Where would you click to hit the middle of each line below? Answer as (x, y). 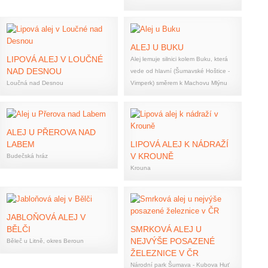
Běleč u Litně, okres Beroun (45, 241)
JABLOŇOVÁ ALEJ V (46, 217)
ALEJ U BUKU (157, 47)
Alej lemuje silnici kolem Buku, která (179, 59)
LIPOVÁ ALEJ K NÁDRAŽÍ (179, 144)
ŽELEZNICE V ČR (165, 253)
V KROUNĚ (152, 156)
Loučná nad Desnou (35, 83)
